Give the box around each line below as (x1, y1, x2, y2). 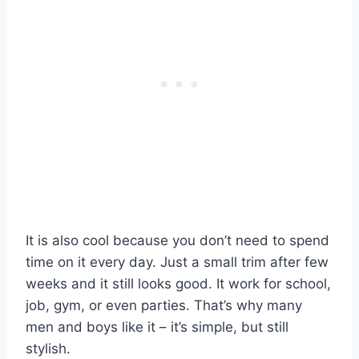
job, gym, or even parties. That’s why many (26, 296, 302, 313)
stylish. (26, 340, 71, 357)
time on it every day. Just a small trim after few (26, 253, 329, 270)
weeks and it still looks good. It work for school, (26, 275, 331, 292)
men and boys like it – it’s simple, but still (26, 318, 288, 335)
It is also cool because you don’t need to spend (26, 232, 329, 248)
